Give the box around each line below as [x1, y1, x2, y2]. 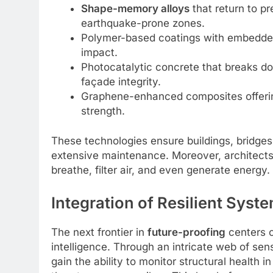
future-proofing [147, 225, 225, 238]
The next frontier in [51, 225, 147, 238]
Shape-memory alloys [80, 2, 190, 15]
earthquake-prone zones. [80, 16, 205, 29]
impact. [80, 46, 118, 58]
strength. [80, 104, 125, 117]
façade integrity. [80, 75, 161, 88]
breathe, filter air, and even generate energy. [51, 164, 270, 177]
